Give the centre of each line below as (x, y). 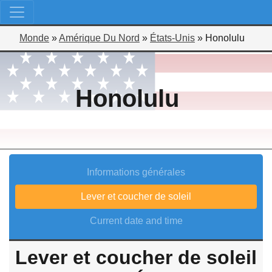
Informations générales (136, 172)
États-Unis (172, 38)
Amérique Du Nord (99, 38)
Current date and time (136, 221)
